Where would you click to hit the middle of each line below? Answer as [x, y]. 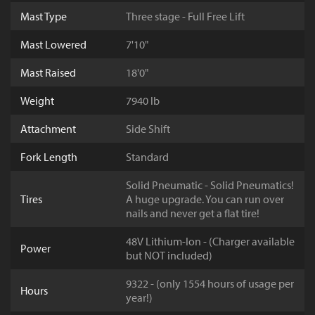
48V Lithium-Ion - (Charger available [210, 242]
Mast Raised [48, 73]
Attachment [48, 129]
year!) [139, 298]
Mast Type [44, 17]
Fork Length [49, 157]
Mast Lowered [53, 45]
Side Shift [148, 129]
